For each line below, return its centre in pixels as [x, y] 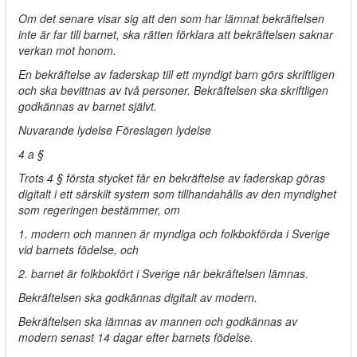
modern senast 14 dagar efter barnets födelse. [136, 337]
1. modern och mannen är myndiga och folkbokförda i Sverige [174, 233]
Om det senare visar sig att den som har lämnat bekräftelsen [171, 18]
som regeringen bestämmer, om [99, 210]
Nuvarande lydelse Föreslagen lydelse [115, 130]
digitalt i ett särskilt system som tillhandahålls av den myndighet [177, 194]
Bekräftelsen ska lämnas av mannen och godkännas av [158, 321]
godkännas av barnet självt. [88, 106]
